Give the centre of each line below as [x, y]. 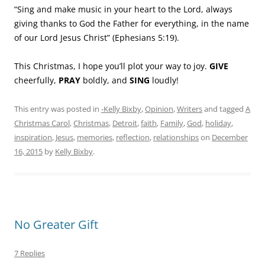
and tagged [224, 109]
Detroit [125, 123]
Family [172, 123]
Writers [190, 109]
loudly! [165, 80]
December [230, 137]
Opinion [159, 109]
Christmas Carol [42, 123]
